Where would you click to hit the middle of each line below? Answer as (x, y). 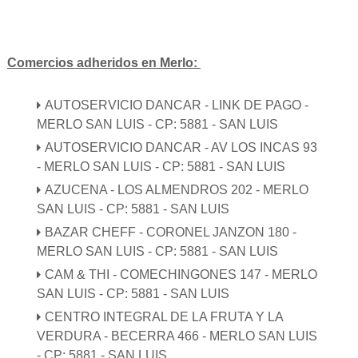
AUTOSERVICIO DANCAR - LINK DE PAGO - (177, 105)
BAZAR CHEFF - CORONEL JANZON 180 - (171, 232)
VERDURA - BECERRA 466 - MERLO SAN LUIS (177, 336)
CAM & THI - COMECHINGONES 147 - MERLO (181, 274)
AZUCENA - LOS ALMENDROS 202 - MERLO (177, 189)
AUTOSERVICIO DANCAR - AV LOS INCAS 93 (181, 147)
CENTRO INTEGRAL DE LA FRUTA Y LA (164, 316)
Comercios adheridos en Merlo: (103, 63)
